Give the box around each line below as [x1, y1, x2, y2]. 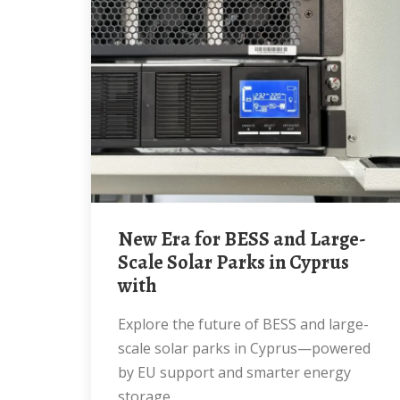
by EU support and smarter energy [118, 362, 351, 382]
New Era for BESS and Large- [118, 226, 133, 253]
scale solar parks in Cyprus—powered [118, 338, 371, 358]
